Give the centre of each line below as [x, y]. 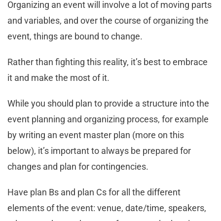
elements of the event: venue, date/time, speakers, [107, 208]
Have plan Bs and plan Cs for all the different [94, 192]
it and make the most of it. [59, 77]
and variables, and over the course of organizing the [108, 20]
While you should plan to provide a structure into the [108, 103]
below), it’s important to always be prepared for [99, 150]
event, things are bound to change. [76, 36]
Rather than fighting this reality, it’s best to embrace [108, 62]
